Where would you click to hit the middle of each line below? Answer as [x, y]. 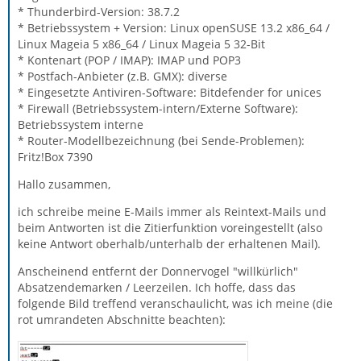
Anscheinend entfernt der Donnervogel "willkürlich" [158, 271]
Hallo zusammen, [64, 184]
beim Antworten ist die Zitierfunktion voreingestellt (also [170, 228]
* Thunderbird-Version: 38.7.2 [99, 12]
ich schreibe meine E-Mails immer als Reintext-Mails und [172, 212]
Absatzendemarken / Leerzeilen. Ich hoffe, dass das [157, 287]
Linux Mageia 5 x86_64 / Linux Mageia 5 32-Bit [141, 44]
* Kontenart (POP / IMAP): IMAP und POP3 [129, 60]
